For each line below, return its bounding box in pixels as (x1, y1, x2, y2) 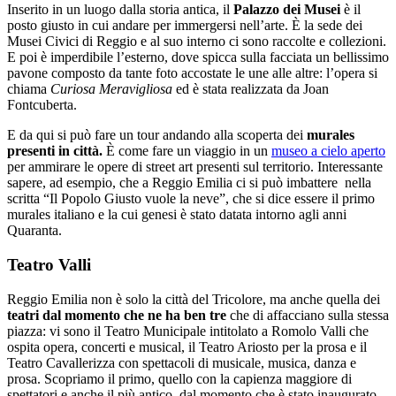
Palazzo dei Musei (233, 2, 340, 18)
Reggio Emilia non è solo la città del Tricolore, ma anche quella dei (7, 291, 380, 307)
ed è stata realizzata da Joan (172, 81, 329, 97)
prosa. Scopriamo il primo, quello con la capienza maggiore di (7, 370, 352, 386)
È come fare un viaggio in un (106, 143, 271, 159)
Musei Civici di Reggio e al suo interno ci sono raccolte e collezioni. (7, 34, 386, 49)
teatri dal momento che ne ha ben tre (7, 307, 226, 323)
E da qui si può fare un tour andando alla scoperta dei (7, 127, 307, 143)
